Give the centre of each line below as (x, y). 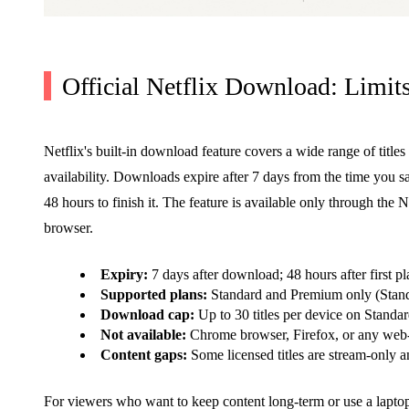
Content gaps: (144, 354)
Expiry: (124, 274)
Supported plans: (154, 294)
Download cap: (147, 314)
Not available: (143, 334)
